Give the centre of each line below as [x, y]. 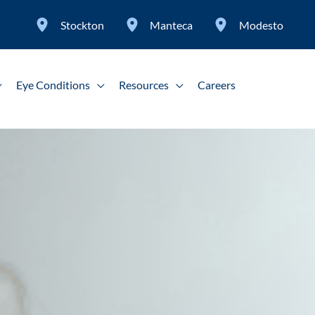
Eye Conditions [53, 84]
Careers [217, 84]
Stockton [82, 25]
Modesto [261, 25]
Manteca [172, 25]
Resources [144, 84]
